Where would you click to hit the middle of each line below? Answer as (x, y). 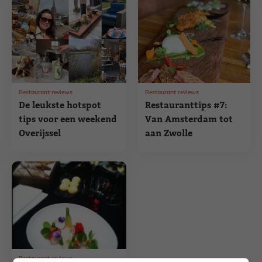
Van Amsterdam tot (189, 119)
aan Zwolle (169, 133)
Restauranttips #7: (187, 105)
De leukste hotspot (60, 105)
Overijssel (40, 133)
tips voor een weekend (68, 119)
